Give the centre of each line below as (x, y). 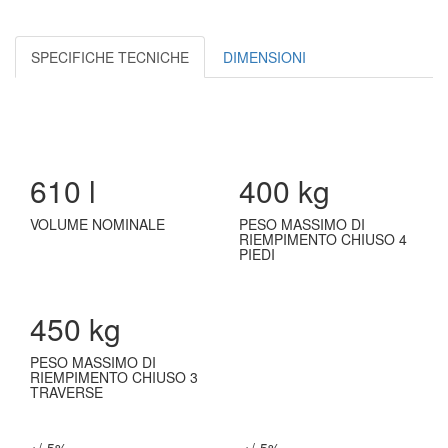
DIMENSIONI (264, 57)
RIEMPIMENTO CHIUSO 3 (114, 377)
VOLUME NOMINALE (97, 224)
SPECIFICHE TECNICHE (110, 57)
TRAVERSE (66, 392)
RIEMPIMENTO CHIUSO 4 (323, 239)
